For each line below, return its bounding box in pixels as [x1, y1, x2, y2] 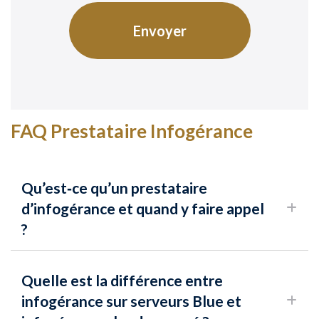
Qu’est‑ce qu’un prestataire [21, 179, 207, 197]
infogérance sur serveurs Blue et [21, 292, 241, 310]
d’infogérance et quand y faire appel [21, 199, 264, 218]
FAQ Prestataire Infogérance [11, 120, 253, 143]
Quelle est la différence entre [21, 271, 223, 290]
